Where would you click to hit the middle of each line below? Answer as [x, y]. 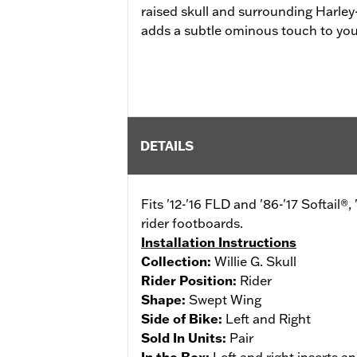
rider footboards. [192, 223]
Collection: [178, 261]
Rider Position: [190, 280]
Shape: [165, 299]
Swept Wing [225, 299]
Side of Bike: [183, 318]
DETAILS [167, 145]
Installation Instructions [219, 242]
